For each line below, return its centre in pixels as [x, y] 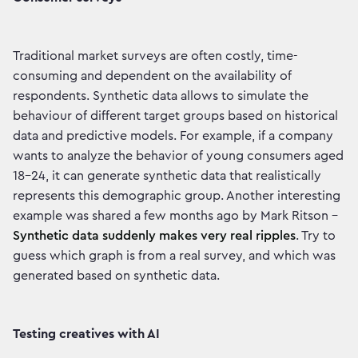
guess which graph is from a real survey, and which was [174, 256]
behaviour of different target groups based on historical [175, 116]
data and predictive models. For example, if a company [173, 136]
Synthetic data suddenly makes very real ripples [154, 236]
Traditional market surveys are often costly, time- [155, 56]
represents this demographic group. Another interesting [177, 196]
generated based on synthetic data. [116, 276]
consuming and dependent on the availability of [152, 76]
